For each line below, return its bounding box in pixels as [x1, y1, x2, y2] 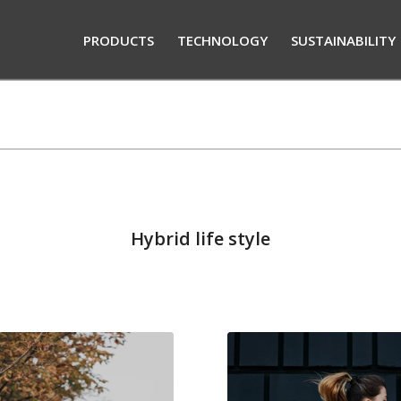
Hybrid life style [131, 226, 270, 252]
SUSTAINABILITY [291, 31, 397, 49]
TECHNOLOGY [177, 31, 269, 49]
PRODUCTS [83, 31, 155, 49]
